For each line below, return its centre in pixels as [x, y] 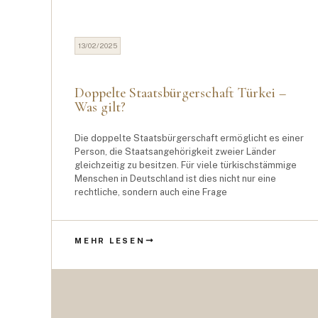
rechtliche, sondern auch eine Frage [151, 192]
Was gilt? [100, 107]
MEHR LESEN [110, 240]
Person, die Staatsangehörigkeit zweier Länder [175, 152]
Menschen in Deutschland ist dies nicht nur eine [175, 179]
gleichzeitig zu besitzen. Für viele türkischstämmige [186, 165]
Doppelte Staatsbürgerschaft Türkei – [180, 93]
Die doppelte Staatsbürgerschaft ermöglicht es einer [189, 138]
